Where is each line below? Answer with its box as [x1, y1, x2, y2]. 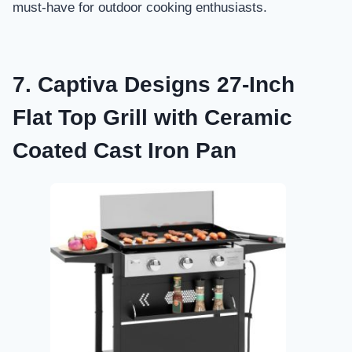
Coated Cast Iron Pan [13, 137, 236, 163]
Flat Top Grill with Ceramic [13, 104, 292, 130]
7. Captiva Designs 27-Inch [13, 71, 295, 97]
